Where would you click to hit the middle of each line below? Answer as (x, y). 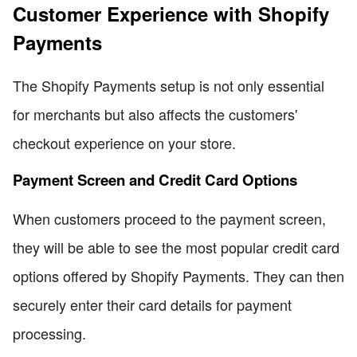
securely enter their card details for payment (152, 305)
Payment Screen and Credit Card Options (155, 180)
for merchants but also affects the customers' (155, 114)
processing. (49, 333)
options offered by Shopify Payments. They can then (178, 276)
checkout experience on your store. (124, 142)
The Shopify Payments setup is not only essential (169, 85)
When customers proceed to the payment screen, (169, 219)
